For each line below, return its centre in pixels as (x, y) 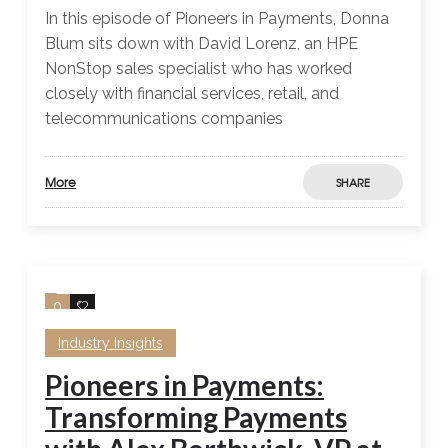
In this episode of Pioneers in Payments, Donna (217, 19)
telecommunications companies (164, 119)
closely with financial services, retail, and (192, 94)
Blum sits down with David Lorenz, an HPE (202, 44)
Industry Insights (111, 343)
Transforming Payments (196, 417)
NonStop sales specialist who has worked (199, 69)
